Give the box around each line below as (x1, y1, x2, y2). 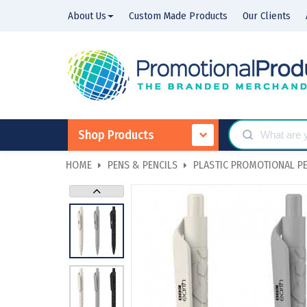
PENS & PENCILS (108, 158, 177, 171)
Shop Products (78, 127, 154, 143)
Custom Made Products (129, 10, 228, 22)
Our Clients (243, 10, 291, 22)
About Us (68, 10, 106, 22)
